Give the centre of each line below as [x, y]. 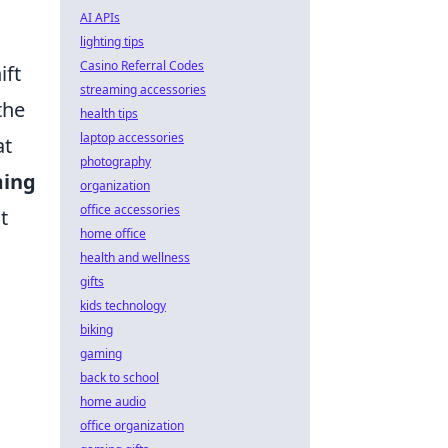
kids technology [123, 305]
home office [113, 233]
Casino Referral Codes [142, 65]
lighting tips [112, 41]
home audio [113, 401]
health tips [109, 113]
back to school [119, 377]
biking [96, 329]
